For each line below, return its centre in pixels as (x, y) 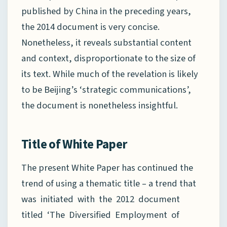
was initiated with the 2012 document (102, 199)
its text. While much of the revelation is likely (110, 74)
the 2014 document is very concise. (90, 27)
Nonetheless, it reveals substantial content (106, 43)
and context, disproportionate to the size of (108, 59)
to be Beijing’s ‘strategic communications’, (106, 90)
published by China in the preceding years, (106, 11)
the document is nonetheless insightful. (100, 106)
